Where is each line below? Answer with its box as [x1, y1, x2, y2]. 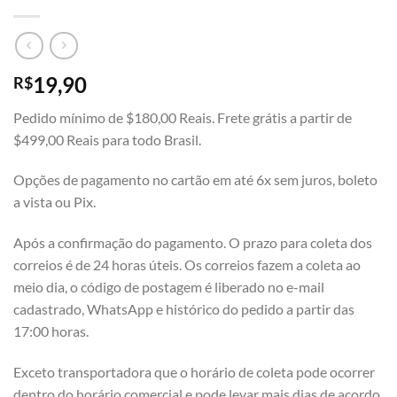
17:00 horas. [13, 323, 89, 340]
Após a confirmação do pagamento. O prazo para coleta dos [13, 234, 372, 252]
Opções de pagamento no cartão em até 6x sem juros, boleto [13, 171, 378, 189]
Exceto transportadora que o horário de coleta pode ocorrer [13, 362, 375, 380]
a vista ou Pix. [13, 193, 96, 211]
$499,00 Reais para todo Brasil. [13, 130, 201, 148]
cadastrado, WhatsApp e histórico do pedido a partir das [13, 300, 354, 318]
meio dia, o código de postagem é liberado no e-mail [13, 278, 324, 296]
